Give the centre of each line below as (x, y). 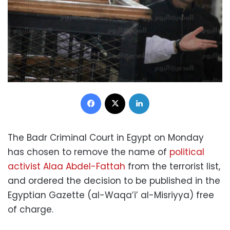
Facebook (118, 92)
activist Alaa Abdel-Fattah (66, 166)
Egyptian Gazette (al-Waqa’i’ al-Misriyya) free (111, 195)
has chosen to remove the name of (89, 152)
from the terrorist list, (173, 166)
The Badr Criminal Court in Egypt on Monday (106, 137)
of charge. (31, 209)
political (187, 152)
